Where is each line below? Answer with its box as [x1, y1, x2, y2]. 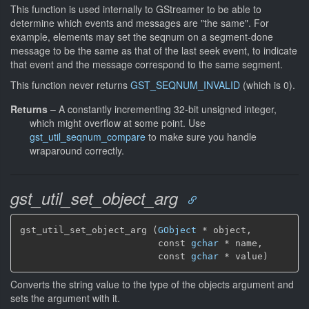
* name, [219, 238, 263, 248]
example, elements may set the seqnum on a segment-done [10, 30, 273, 43]
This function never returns [10, 78, 130, 92]
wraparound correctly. [30, 143, 124, 157]
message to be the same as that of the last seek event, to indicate [10, 43, 297, 57]
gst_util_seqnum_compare [30, 130, 146, 143]
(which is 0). [240, 78, 295, 92]
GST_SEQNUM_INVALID [130, 78, 240, 92]
